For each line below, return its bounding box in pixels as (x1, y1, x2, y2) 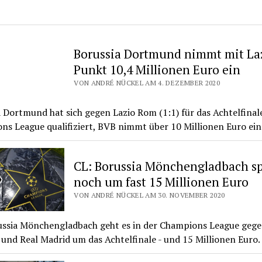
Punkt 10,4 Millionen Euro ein (74, 61, 241, 78)
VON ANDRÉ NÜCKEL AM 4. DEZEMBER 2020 (74, 78, 220, 87)
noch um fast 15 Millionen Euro (74, 173, 249, 190)
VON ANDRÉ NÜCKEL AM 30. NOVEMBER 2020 (74, 190, 225, 199)
